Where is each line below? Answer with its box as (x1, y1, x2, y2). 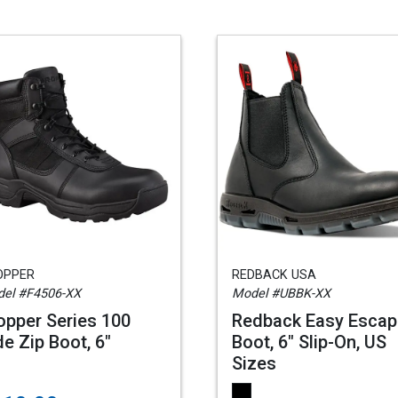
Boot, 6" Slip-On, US (232, 331, 386, 353)
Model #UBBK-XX (232, 286, 330, 301)
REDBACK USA (232, 267, 316, 283)
